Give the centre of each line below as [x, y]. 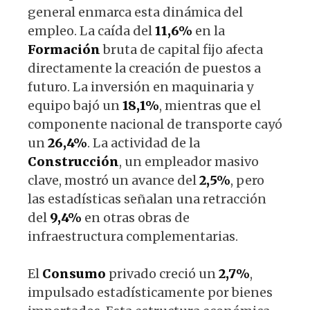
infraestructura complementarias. [133, 236]
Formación [64, 49]
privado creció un [162, 273]
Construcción [73, 161]
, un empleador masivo [189, 161]
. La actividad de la [144, 143]
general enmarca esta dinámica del [135, 12]
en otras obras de [136, 217]
